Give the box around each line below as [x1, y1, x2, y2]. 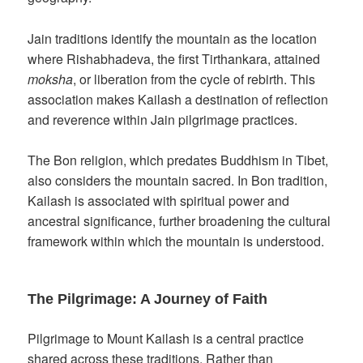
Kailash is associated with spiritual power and [28, 191, 290, 211]
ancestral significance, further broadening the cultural [28, 211, 331, 231]
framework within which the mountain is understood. [28, 232, 325, 251]
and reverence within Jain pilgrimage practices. [28, 109, 298, 129]
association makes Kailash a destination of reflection [28, 89, 329, 109]
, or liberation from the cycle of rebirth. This [73, 69, 316, 88]
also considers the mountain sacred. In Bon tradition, [28, 171, 328, 190]
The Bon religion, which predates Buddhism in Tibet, [28, 151, 329, 170]
